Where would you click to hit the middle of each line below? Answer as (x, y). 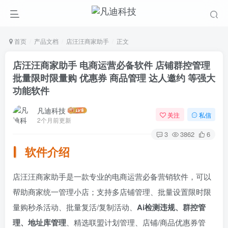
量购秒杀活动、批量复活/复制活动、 (75, 207)
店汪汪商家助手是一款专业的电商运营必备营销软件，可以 (112, 177)
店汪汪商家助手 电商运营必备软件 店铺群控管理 (111, 65)
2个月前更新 (54, 120)
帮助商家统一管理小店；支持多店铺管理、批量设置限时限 (112, 192)
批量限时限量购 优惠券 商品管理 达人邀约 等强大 (114, 78)
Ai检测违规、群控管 (171, 207)
